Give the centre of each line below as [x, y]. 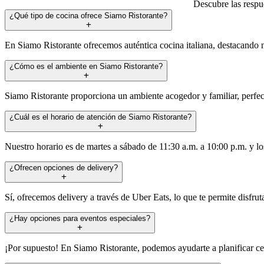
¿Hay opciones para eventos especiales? [80, 218]
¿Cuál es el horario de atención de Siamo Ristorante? [100, 117]
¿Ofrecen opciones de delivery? [64, 167]
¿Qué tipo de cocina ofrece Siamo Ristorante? [88, 15]
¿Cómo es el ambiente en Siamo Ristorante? [86, 66]
